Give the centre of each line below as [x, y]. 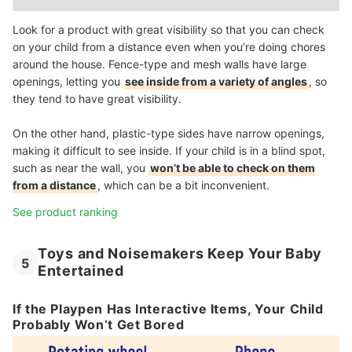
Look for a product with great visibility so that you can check [169, 29]
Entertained [81, 271]
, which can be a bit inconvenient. [183, 185]
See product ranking [65, 211]
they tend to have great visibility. [97, 98]
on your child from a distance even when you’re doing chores [169, 46]
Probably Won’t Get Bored [99, 325]
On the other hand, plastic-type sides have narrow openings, [169, 133]
